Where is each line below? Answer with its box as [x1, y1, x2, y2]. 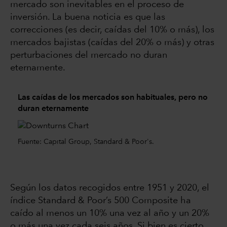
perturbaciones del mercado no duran [10, 51, 167, 60]
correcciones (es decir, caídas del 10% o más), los [10, 25, 214, 35]
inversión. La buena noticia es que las [10, 13, 165, 22]
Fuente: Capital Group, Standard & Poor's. [18, 138, 154, 146]
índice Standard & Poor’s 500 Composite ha [10, 196, 191, 205]
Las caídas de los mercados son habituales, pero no [18, 93, 208, 102]
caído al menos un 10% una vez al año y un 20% [10, 208, 209, 218]
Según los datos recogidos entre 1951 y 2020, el [10, 183, 209, 193]
